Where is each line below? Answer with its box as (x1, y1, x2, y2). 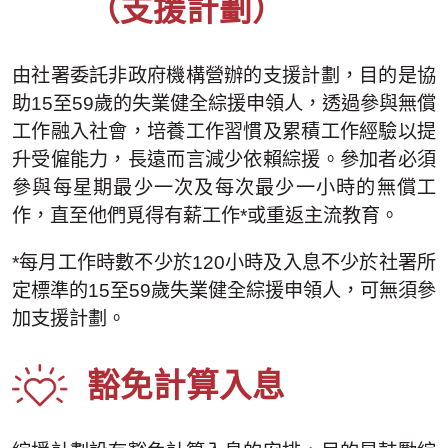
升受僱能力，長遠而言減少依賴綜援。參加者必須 (12, 149, 436, 171)
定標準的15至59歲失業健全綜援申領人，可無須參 (12, 280, 436, 302)
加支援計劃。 (12, 308, 126, 330)
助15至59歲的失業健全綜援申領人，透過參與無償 (12, 93, 436, 115)
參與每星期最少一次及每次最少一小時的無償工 (12, 177, 436, 199)
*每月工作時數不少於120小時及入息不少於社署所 (12, 252, 436, 274)
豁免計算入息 (87, 366, 285, 404)
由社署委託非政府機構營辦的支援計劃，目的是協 (12, 65, 436, 87)
